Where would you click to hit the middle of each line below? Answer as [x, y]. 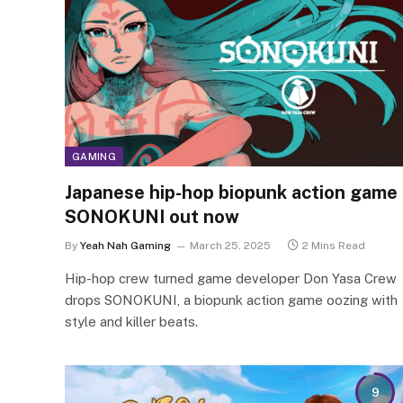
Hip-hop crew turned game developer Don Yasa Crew [231, 278]
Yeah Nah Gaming [125, 245]
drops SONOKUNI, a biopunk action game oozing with [231, 300]
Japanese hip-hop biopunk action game [231, 192]
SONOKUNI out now [152, 216]
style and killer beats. [131, 321]
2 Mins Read [334, 245]
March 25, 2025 [230, 245]
